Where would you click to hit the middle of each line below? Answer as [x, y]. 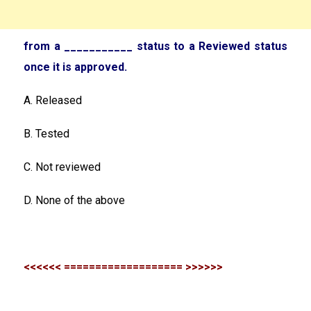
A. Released [53, 100]
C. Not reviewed [62, 167]
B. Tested [47, 133]
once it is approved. [75, 67]
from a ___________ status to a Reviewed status [155, 46]
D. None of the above [74, 200]
